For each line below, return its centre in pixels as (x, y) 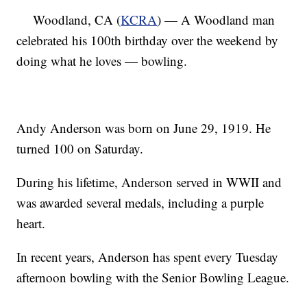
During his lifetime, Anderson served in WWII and (149, 182)
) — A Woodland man (216, 20)
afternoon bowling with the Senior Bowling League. (153, 277)
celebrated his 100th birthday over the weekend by (148, 40)
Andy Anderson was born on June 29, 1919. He (144, 128)
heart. (31, 223)
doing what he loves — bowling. (102, 61)
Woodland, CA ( (69, 20)
